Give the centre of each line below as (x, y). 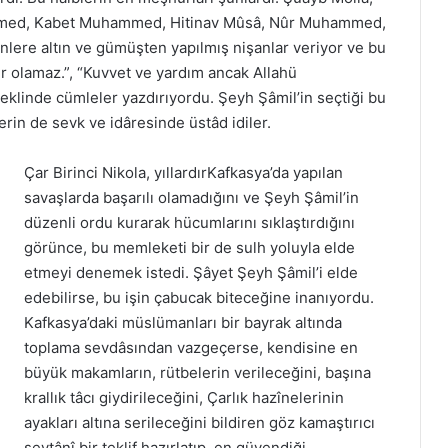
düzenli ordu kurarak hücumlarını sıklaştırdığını (190, 222)
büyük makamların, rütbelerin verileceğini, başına (198, 372)
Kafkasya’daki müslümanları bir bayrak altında (183, 322)
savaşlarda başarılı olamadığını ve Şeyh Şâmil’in (192, 197)
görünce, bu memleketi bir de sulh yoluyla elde (190, 247)
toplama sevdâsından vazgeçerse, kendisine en (191, 347)
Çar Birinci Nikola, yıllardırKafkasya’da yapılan (184, 172)
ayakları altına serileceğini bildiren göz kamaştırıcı (200, 422)
